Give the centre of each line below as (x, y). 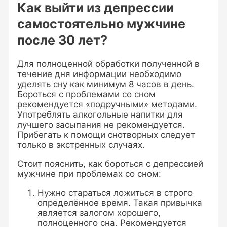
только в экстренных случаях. (81, 145)
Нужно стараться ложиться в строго (115, 192)
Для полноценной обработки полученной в (109, 64)
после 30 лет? (63, 40)
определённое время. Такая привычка (120, 202)
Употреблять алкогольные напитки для (100, 114)
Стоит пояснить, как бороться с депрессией (110, 163)
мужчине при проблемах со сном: (89, 174)
